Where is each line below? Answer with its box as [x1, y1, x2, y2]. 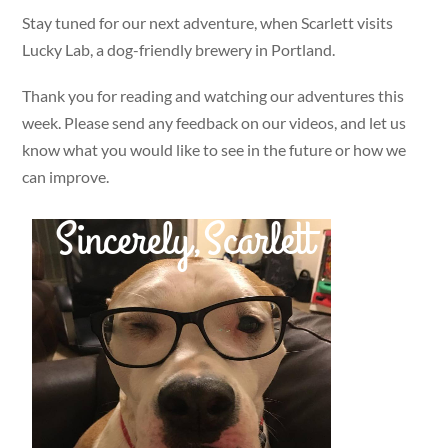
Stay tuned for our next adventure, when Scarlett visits [22, 12, 394, 32]
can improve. [22, 167, 110, 187]
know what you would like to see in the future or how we [22, 140, 407, 160]
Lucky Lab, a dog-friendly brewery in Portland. [22, 39, 336, 59]
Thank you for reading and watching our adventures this [22, 86, 405, 106]
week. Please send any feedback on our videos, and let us [22, 113, 407, 133]
